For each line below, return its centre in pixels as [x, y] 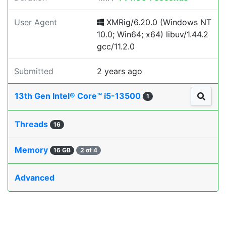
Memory [32, 150]
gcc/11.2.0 [116, 46]
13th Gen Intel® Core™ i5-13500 [79, 96]
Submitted [34, 71]
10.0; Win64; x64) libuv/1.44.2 [153, 34]
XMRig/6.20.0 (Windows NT [158, 22]
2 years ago [120, 71]
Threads [32, 124]
